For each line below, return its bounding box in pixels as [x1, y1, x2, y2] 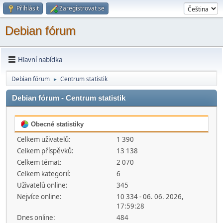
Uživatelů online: [17, 181, 68, 190]
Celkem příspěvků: [17, 146, 74, 155]
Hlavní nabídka [18, 55, 62, 64]
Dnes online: [17, 213, 55, 222]
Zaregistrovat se [59, 4, 105, 12]
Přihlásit [16, 4, 39, 12]
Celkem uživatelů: [17, 135, 71, 144]
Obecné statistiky [29, 120, 84, 128]
